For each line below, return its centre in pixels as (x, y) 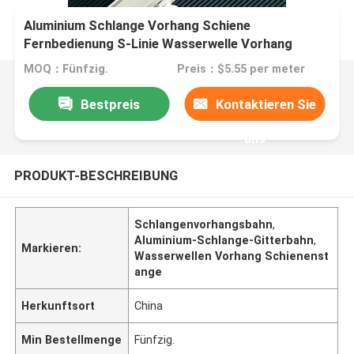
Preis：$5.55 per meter (241, 69)
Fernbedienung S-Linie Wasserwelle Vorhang (158, 44)
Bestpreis (110, 104)
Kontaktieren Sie (266, 104)
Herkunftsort (58, 305)
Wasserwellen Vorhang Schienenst (232, 256)
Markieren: (52, 248)
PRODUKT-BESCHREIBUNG (96, 175)
